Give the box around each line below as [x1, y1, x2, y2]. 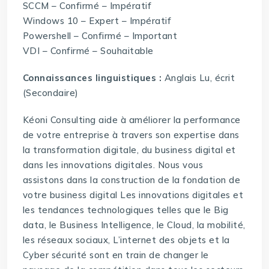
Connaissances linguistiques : [22, 72, 162, 84]
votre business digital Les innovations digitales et [22, 189, 244, 201]
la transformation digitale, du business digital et [22, 144, 236, 156]
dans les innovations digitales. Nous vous [22, 159, 204, 171]
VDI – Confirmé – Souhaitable [22, 45, 154, 57]
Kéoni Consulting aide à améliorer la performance [22, 114, 241, 126]
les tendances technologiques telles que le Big [22, 204, 229, 216]
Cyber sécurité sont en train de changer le [22, 249, 209, 261]
